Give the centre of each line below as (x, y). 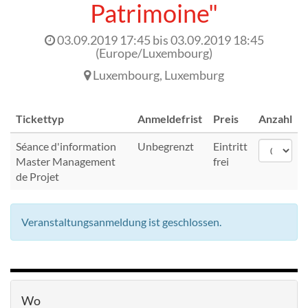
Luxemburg (194, 75)
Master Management (66, 161)
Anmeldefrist (170, 119)
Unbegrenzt (166, 146)
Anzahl (275, 119)
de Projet (37, 176)
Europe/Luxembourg (154, 53)
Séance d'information (66, 146)
